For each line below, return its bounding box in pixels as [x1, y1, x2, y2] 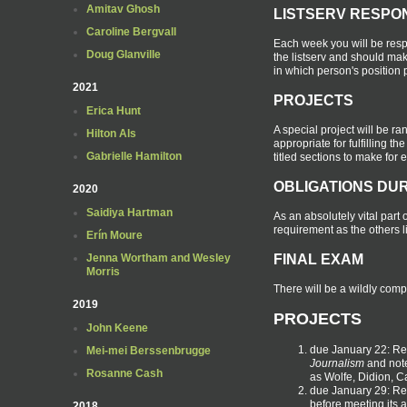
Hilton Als [86, 127, 136, 140]
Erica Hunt [86, 104, 141, 117]
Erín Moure [86, 229, 143, 242]
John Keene [86, 322, 148, 334]
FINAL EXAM [273, 251, 363, 267]
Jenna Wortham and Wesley [86, 252, 231, 264]
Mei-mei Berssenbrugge [86, 344, 211, 357]
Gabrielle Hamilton [86, 150, 182, 163]
